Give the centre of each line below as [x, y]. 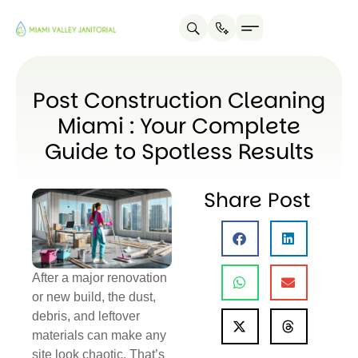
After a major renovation [99, 277]
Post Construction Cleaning [179, 100]
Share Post [257, 200]
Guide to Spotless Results [179, 151]
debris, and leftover [86, 316]
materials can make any [99, 335]
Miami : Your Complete [179, 126]
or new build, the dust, [94, 296]
